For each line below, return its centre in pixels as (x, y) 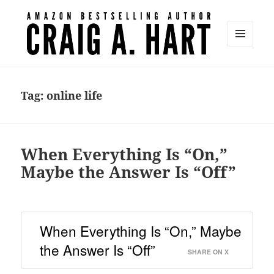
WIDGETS (245, 72)
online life (75, 95)
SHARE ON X (208, 251)
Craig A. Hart (64, 74)
